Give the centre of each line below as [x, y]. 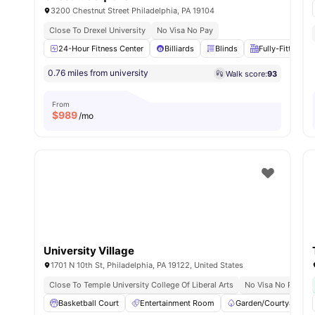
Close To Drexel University [97, 30]
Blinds [226, 49]
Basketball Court [89, 303]
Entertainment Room [177, 303]
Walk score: [247, 73]
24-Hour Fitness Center [101, 49]
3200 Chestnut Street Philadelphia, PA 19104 [133, 11]
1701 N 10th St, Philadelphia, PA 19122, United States [147, 265]
